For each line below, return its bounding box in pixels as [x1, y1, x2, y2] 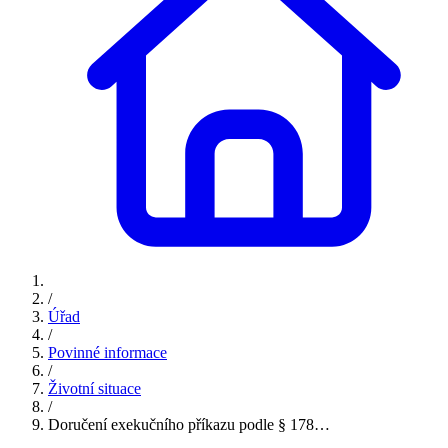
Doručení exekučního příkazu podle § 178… [48, 415, 330, 433]
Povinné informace [48, 343, 167, 361]
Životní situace [48, 379, 141, 397]
